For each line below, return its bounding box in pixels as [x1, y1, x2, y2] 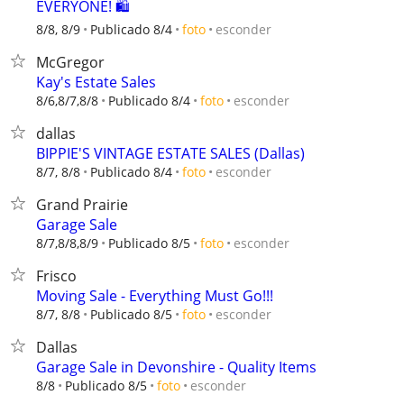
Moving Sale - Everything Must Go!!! [36, 286, 273, 306]
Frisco [36, 266, 77, 286]
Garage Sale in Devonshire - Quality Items [36, 357, 317, 377]
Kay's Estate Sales [36, 72, 156, 92]
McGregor [36, 52, 105, 72]
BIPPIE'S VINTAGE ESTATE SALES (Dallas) [36, 143, 305, 163]
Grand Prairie [36, 195, 128, 215]
